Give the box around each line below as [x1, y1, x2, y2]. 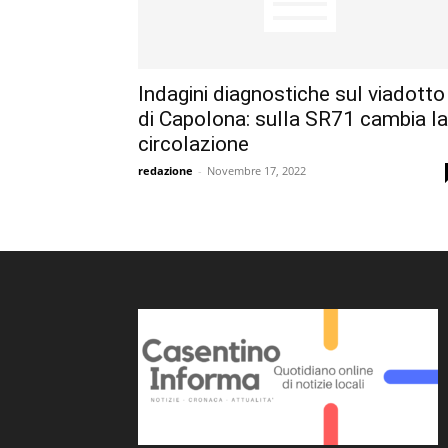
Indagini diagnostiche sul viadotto [138, 82, 445, 106]
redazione [138, 163, 193, 178]
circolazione [138, 132, 249, 156]
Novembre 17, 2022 [207, 163, 306, 178]
